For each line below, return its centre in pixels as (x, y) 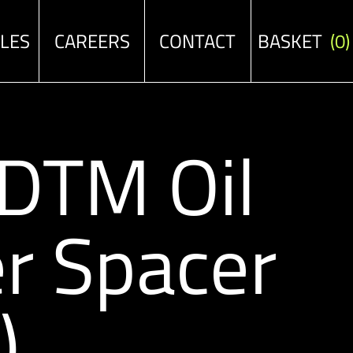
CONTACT (198, 41)
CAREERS (92, 41)
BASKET (294, 41)
